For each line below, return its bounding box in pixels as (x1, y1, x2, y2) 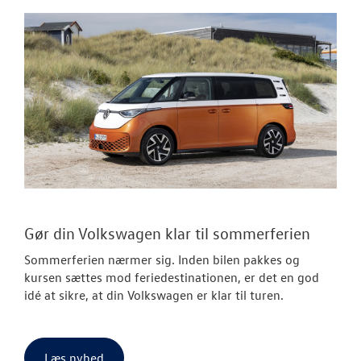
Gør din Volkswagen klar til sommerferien (24, 222, 310, 243)
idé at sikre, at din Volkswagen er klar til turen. (24, 286, 284, 303)
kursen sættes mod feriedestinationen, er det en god (24, 268, 319, 285)
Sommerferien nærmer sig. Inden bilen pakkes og (24, 251, 300, 268)
